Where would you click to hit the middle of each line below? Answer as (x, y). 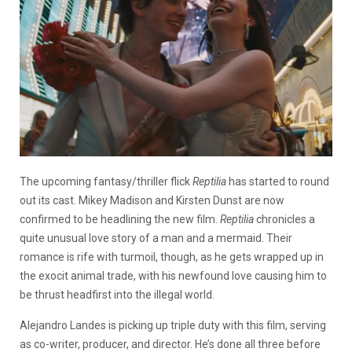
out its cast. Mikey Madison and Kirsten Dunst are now (152, 200)
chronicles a (286, 219)
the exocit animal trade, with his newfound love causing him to (173, 275)
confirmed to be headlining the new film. (120, 219)
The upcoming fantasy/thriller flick (106, 181)
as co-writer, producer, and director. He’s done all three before (170, 344)
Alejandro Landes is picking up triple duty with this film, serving (173, 325)
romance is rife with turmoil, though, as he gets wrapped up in (172, 257)
